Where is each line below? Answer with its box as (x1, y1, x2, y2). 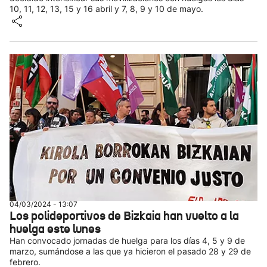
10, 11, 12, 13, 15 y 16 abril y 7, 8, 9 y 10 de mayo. (10, 4, 203, 14)
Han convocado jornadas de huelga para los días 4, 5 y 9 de (10, 235, 245, 246)
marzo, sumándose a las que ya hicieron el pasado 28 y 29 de (10, 246, 251, 256)
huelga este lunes (10, 221, 101, 237)
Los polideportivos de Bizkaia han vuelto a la (10, 208, 239, 223)
